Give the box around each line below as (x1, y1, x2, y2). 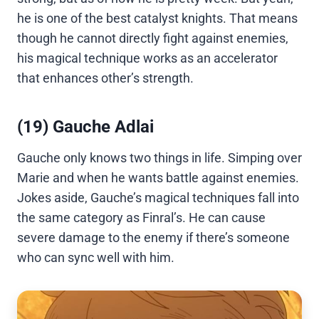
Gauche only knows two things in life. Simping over (17, 150, 302, 166)
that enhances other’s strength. (17, 70, 194, 86)
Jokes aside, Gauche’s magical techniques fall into (17, 190, 299, 206)
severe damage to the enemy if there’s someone (17, 230, 290, 246)
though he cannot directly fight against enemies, (17, 31, 288, 46)
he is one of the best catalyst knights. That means (17, 11, 298, 26)
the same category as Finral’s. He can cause (17, 210, 266, 226)
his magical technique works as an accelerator (17, 51, 278, 66)
